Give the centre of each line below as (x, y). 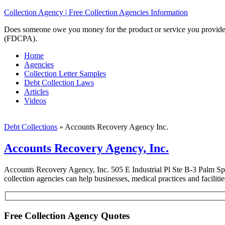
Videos (35, 101)
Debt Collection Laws (59, 83)
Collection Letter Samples (65, 74)
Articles (36, 92)
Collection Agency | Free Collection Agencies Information (96, 12)
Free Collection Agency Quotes (67, 216)
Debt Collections (31, 127)
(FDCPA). (21, 38)
